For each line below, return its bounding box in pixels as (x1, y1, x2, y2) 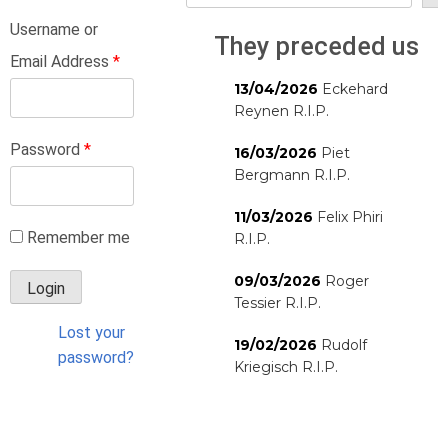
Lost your (58, 322, 125, 342)
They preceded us (213, 32, 419, 61)
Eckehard (322, 80, 388, 98)
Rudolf (321, 336, 367, 354)
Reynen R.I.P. (234, 102, 329, 120)
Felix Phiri (317, 208, 383, 226)
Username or (10, 20, 98, 39)
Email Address (10, 52, 113, 71)
